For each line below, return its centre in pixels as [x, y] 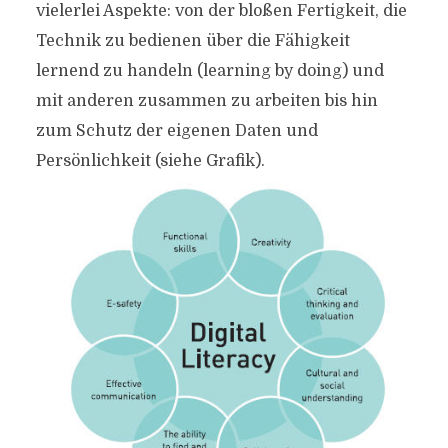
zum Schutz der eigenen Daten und [176, 131]
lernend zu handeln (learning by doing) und [209, 71]
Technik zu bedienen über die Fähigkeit [192, 41]
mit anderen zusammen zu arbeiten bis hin [206, 101]
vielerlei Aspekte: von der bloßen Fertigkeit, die [221, 11]
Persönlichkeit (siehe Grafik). [150, 161]
